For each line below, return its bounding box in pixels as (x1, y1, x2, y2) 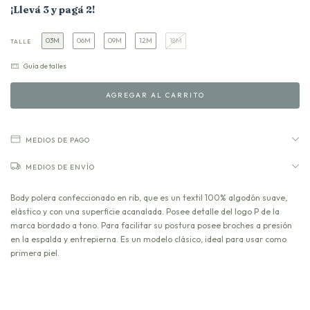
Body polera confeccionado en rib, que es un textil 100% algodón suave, (10, 192, 287, 203)
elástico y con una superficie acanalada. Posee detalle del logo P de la (10, 206, 280, 217)
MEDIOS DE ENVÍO (26, 162, 95, 172)
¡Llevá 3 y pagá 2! (10, 3, 95, 17)
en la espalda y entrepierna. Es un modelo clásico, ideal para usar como (10, 233, 286, 244)
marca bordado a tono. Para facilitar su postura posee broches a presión (10, 219, 292, 230)
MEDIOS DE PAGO (26, 135, 90, 145)
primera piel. (10, 247, 60, 258)
